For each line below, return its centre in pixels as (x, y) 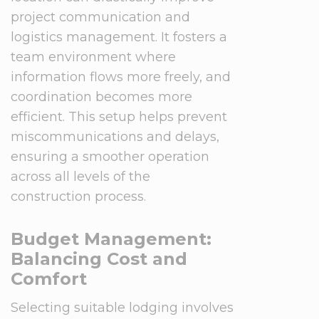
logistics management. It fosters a (119, 37)
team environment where (93, 57)
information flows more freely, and (121, 77)
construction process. (78, 197)
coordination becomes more (101, 97)
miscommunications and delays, (115, 137)
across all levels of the (80, 177)
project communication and (100, 17)
